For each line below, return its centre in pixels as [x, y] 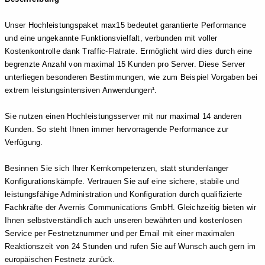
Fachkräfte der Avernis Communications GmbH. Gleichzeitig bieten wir [131, 207]
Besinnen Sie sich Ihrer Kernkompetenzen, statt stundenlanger [117, 168]
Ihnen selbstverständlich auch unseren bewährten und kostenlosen [124, 220]
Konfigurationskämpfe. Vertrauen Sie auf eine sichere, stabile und [122, 181]
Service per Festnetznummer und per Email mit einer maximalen [120, 233]
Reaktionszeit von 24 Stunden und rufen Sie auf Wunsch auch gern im [130, 246]
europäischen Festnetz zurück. [60, 259]
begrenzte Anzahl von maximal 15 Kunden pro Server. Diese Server [125, 64]
